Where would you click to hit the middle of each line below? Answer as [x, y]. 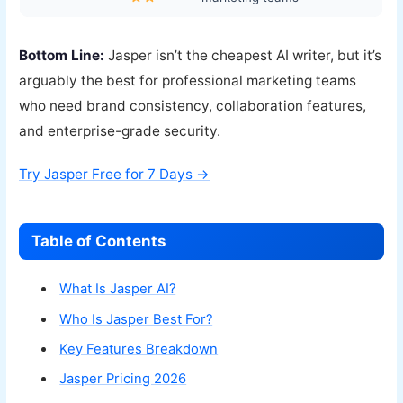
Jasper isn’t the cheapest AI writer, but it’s [243, 55]
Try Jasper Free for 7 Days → [115, 175]
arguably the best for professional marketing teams [188, 80]
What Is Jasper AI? [118, 289]
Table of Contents [99, 242]
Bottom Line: [62, 55]
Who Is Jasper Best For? [136, 319]
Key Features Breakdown [139, 349]
